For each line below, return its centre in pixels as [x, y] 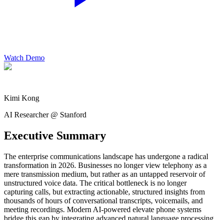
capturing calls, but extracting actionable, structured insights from [104, 192]
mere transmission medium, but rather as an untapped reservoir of [105, 174]
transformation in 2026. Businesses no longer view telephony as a [105, 165]
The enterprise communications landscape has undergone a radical [106, 156]
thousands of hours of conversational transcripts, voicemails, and [103, 200]
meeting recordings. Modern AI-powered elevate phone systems [103, 209]
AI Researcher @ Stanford [45, 114]
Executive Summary [55, 135]
